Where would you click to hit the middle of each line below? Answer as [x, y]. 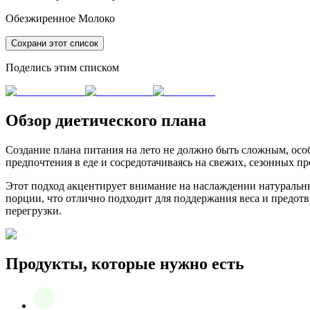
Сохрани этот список [55, 44]
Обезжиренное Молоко [60, 19]
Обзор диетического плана [106, 121]
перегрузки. [34, 211]
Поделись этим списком [62, 68]
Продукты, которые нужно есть [125, 264]
